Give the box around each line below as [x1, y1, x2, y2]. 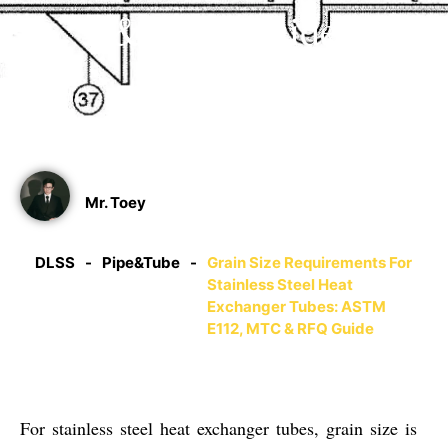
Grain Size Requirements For [207, 252, 412, 272]
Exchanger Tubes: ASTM [207, 296, 386, 316]
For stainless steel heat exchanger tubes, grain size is [20, 415, 417, 440]
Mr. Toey [85, 192, 146, 212]
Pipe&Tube [102, 252, 180, 272]
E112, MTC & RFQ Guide [207, 318, 374, 338]
